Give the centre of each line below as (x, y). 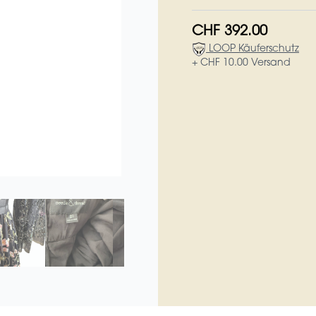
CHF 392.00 (230, 32)
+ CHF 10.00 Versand (241, 64)
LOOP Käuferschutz (253, 50)
